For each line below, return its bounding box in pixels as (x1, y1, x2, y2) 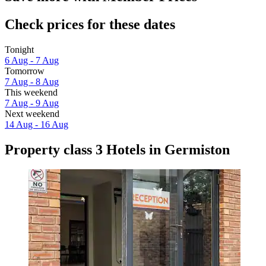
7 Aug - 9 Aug (5, 97, 59, 108)
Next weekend (5, 108, 59, 119)
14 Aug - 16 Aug (5, 119, 68, 129)
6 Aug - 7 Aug (5, 55, 59, 65)
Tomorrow (5, 65, 45, 76)
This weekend (5, 87, 58, 97)
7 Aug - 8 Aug (5, 76, 59, 87)
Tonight (5, 44, 34, 55)
